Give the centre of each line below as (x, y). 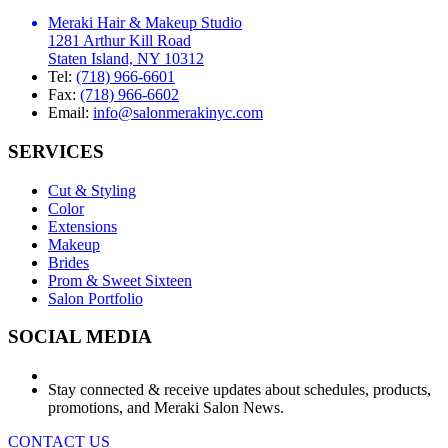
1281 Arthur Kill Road (119, 41)
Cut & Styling (92, 190)
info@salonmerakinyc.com (178, 113)
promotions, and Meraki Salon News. (166, 407)
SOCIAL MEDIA (80, 337)
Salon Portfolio (95, 298)
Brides (68, 262)
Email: (70, 113)
